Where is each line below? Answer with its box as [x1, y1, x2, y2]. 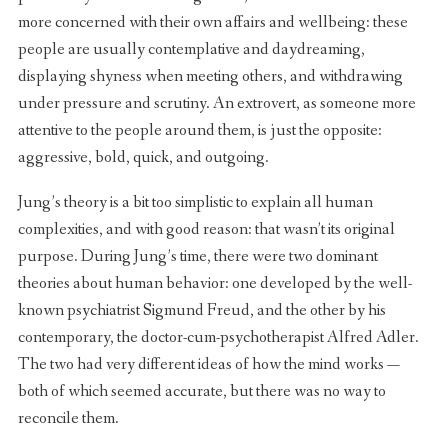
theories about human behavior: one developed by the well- [17, 271, 412, 295]
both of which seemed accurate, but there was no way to [17, 379, 386, 403]
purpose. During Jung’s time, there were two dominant [17, 244, 378, 268]
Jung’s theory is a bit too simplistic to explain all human [17, 190, 373, 214]
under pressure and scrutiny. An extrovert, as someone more [17, 91, 416, 115]
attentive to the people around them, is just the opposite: [17, 118, 382, 142]
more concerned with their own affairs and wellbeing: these [17, 10, 408, 34]
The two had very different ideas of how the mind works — [17, 352, 400, 376]
